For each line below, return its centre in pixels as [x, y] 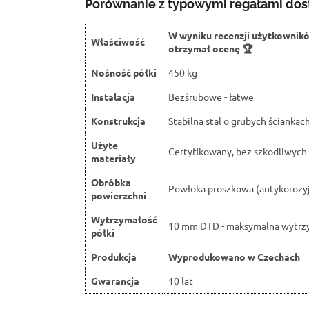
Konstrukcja [118, 121]
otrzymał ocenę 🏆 [210, 49]
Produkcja [114, 257]
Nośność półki [124, 73]
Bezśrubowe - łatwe [211, 97]
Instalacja [113, 97]
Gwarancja [115, 281]
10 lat [181, 281]
